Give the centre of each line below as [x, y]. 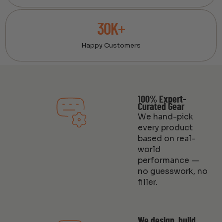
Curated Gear [161, 107]
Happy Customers [111, 45]
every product [165, 128]
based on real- [166, 139]
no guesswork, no [172, 172]
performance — [168, 161]
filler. [147, 183]
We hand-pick [165, 117]
